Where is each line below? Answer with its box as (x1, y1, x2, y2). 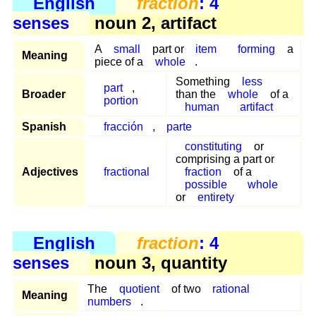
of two (168, 283, 204, 296)
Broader (22, 87, 66, 100)
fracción (103, 120, 143, 133)
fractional (103, 165, 150, 178)
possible (184, 178, 227, 190)
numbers (87, 296, 131, 308)
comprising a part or (176, 152, 274, 165)
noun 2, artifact (90, 13, 217, 32)
